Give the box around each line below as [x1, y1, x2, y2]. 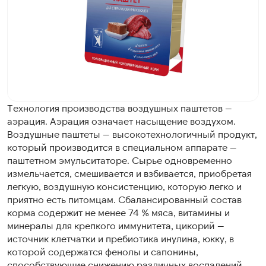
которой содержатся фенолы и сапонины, [7, 246, 198, 257]
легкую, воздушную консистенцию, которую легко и [7, 180, 242, 192]
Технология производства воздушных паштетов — [7, 102, 232, 113]
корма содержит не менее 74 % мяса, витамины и [7, 207, 230, 218]
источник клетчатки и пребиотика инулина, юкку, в [7, 233, 234, 244]
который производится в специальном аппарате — [7, 141, 237, 153]
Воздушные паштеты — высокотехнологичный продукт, [7, 128, 257, 140]
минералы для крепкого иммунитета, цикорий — [7, 220, 224, 231]
